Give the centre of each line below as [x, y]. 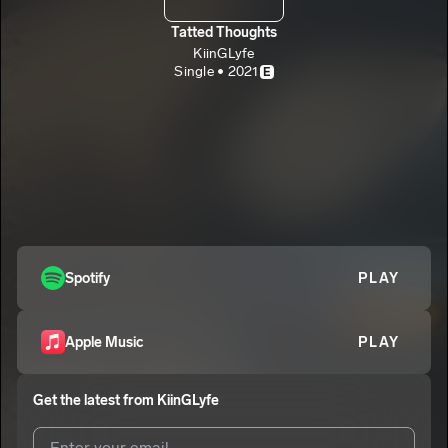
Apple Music [104, 342]
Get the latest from [95, 400]
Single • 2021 [216, 71]
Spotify [87, 278]
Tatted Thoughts [224, 32]
